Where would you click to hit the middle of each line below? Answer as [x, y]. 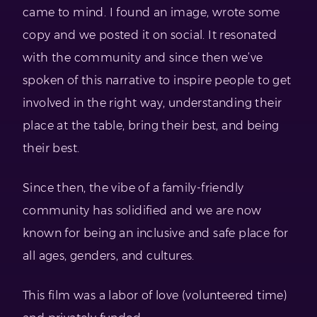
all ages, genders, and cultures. [109, 256]
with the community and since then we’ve [143, 58]
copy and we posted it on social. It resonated [150, 35]
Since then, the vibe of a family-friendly [133, 188]
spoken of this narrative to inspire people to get [157, 81]
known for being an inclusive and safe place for [156, 234]
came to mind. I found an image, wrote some [151, 13]
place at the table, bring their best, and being [151, 126]
